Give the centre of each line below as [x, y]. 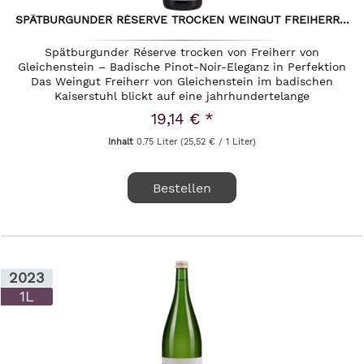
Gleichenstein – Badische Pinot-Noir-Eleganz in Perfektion [182, 67]
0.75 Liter [159, 142]
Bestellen [182, 188]
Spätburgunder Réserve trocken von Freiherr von [182, 52]
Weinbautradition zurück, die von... [182, 111]
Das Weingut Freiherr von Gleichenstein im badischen [182, 82]
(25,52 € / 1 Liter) [219, 142]
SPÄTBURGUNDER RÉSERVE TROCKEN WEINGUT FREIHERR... [182, 20]
